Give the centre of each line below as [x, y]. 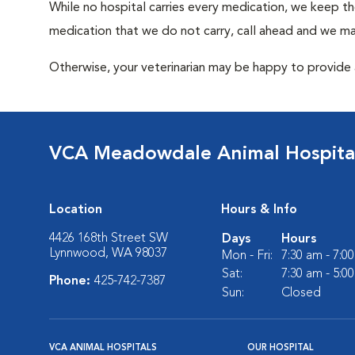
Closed [301, 293]
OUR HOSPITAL [281, 348]
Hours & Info [259, 210]
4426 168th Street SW [109, 239]
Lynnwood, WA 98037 [108, 254]
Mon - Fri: [247, 256]
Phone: [72, 281]
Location [76, 210]
